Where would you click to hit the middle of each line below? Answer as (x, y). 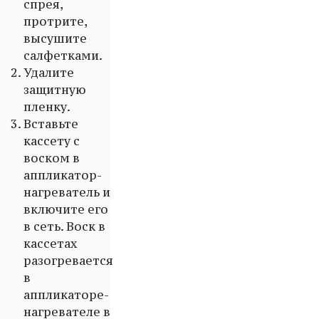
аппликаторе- (66, 295)
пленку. (47, 107)
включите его (66, 210)
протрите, (55, 22)
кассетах (50, 244)
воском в (52, 158)
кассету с (52, 141)
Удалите (49, 73)
